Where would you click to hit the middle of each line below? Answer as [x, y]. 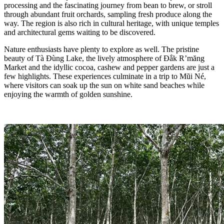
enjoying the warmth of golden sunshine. [68, 94]
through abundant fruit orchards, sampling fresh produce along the [108, 14]
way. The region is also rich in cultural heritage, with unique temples [111, 23]
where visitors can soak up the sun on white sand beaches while [104, 85]
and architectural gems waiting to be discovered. [80, 32]
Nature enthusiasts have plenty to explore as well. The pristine [101, 49]
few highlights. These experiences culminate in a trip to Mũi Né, [105, 76]
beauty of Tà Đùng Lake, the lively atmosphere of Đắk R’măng [104, 58]
